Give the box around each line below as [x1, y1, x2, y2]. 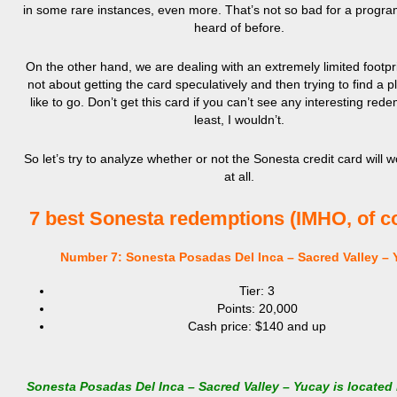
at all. [224, 169, 254, 183]
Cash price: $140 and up [188, 319, 326, 334]
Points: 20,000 [216, 301, 298, 316]
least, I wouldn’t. [194, 113, 284, 127]
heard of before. [194, 20, 284, 35]
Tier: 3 [239, 284, 275, 299]
